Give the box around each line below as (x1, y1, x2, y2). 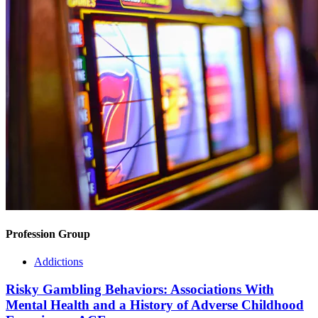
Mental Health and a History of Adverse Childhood (6, 297, 304, 312)
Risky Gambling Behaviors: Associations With (6, 281, 274, 297)
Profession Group (6, 227, 90, 240)
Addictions (34, 256, 83, 268)
